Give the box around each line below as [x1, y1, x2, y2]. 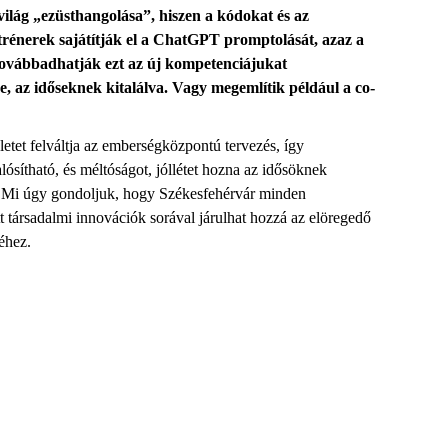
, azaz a [314, 31, 364, 48]
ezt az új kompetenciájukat [105, 55, 287, 72]
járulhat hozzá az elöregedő [199, 209, 371, 226]
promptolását [224, 31, 314, 48]
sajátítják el [59, 31, 137, 48]
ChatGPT [153, 31, 220, 48]
